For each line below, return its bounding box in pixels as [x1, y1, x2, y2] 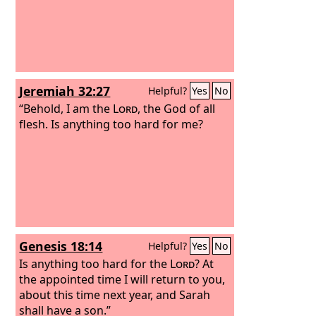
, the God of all [138, 100, 216, 116]
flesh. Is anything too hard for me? [19, 116, 204, 132]
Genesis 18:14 [19, 238, 103, 255]
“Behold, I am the [19, 100, 114, 116]
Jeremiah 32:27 [19, 83, 111, 99]
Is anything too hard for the [19, 255, 171, 272]
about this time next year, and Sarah [19, 286, 211, 303]
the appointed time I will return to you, [19, 271, 226, 287]
